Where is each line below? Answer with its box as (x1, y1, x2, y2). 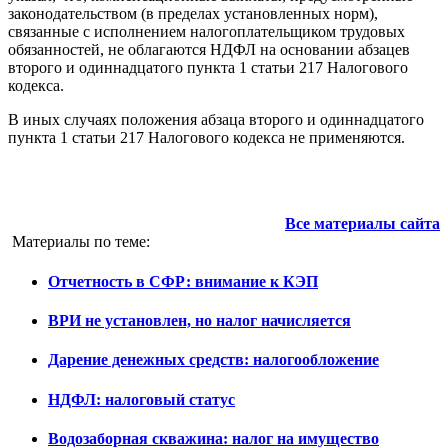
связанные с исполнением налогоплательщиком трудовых (8, 23, 405, 41)
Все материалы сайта (285, 215, 440, 233)
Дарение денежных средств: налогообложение (48, 351, 379, 369)
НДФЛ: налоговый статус (48, 390, 235, 408)
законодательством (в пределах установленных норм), (8, 5, 378, 23)
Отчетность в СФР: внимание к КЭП (48, 272, 318, 290)
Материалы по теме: (12, 233, 150, 251)
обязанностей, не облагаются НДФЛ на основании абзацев (8, 41, 410, 59)
